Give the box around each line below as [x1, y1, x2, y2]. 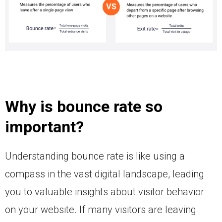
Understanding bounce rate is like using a [5, 150, 185, 163]
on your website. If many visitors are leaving [5, 204, 196, 216]
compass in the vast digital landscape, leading [5, 168, 204, 180]
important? [5, 117, 84, 137]
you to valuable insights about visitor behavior [5, 186, 204, 198]
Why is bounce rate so [5, 97, 163, 116]
